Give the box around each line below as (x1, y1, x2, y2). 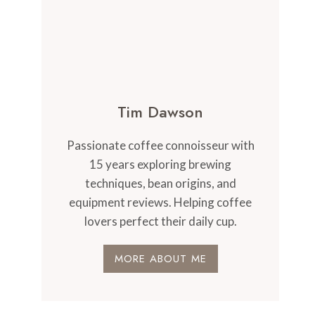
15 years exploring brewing (89, 156, 232, 172)
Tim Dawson (117, 100, 204, 123)
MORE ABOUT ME (114, 250, 207, 266)
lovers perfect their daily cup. (84, 213, 237, 229)
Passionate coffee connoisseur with (66, 137, 255, 153)
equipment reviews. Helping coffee (69, 194, 252, 210)
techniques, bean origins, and (84, 175, 236, 191)
